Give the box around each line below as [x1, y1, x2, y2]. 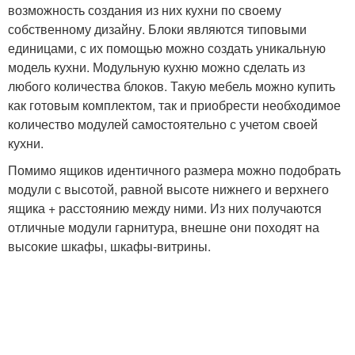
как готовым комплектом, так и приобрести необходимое [8, 96, 341, 114]
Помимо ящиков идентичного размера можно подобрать [8, 161, 341, 179]
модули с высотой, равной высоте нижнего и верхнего [8, 180, 329, 198]
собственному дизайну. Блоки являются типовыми [8, 20, 307, 38]
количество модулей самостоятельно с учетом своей [8, 115, 318, 133]
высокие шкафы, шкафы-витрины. [8, 237, 211, 255]
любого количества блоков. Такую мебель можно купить [8, 77, 335, 95]
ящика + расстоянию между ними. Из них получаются [8, 199, 322, 217]
